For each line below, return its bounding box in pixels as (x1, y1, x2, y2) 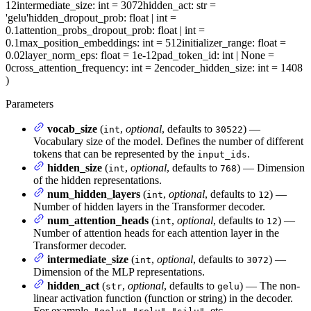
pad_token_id (157, 49, 217, 62)
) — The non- (239, 280, 300, 292)
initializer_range (182, 37, 252, 49)
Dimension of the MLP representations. (33, 266, 205, 278)
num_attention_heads (47, 215, 149, 227)
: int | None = (217, 49, 274, 62)
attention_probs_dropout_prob (19, 24, 152, 37)
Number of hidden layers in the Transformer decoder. (33, 201, 265, 213)
